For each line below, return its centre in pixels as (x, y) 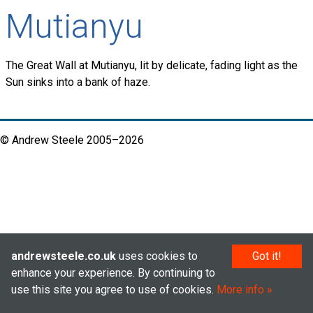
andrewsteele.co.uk (64, 256)
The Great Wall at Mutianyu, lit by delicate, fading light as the (152, 66)
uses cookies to (157, 256)
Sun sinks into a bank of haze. (78, 82)
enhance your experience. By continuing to (113, 273)
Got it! (267, 256)
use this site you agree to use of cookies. (114, 290)
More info (240, 290)
